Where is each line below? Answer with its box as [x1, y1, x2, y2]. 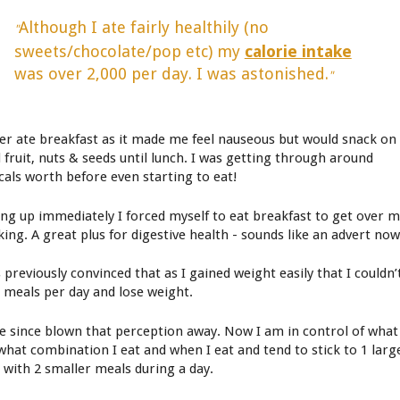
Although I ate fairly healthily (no [18, 18, 269, 37]
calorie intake [244, 42, 352, 62]
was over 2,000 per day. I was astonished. [13, 64, 329, 84]
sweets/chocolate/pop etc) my [13, 42, 245, 62]
